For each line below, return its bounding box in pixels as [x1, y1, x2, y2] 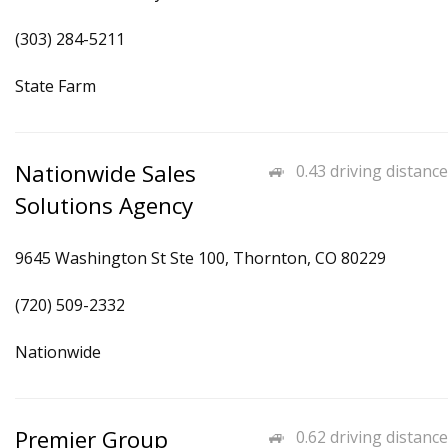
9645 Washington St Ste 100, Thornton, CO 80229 [15, 247, 386, 269]
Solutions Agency [15, 190, 193, 221]
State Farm [15, 75, 96, 97]
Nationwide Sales [15, 158, 196, 189]
